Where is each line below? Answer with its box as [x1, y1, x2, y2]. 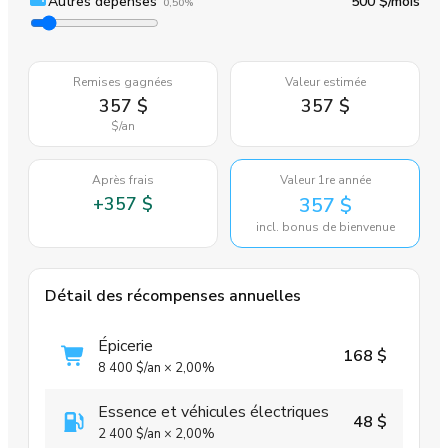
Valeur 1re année [279, 172, 371, 189]
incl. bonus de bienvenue [255, 219, 395, 236]
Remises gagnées [73, 74, 173, 91]
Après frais [92, 172, 154, 189]
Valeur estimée [284, 74, 366, 91]
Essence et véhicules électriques [98, 401, 329, 424]
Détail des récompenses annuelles [45, 285, 301, 308]
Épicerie [98, 335, 153, 358]
